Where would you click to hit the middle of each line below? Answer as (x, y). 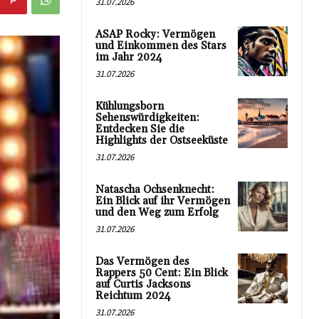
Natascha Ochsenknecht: (155, 189)
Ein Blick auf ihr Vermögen (163, 201)
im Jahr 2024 (129, 57)
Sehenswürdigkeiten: (147, 117)
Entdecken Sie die (140, 129)
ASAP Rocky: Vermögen (155, 34)
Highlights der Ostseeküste (162, 140)
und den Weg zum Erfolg (157, 212)
